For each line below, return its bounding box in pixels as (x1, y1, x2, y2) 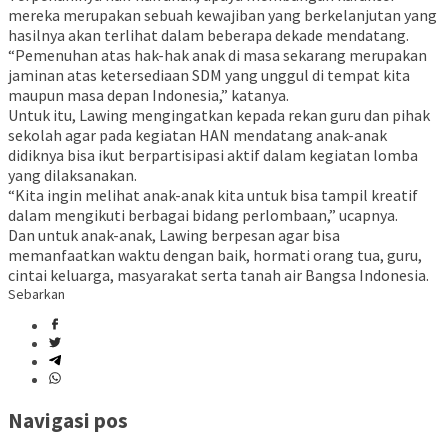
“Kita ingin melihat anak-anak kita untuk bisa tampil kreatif (8, 185, 418, 206)
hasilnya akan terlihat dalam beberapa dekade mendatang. (8, 25, 409, 46)
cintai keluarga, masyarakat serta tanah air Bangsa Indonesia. (8, 265, 429, 286)
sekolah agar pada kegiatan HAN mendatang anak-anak (8, 125, 387, 146)
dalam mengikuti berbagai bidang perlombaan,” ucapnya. (8, 205, 398, 226)
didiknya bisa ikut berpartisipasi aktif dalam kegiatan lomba (8, 145, 418, 166)
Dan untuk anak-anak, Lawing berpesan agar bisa (8, 225, 340, 246)
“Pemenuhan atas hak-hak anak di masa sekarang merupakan (8, 45, 427, 66)
